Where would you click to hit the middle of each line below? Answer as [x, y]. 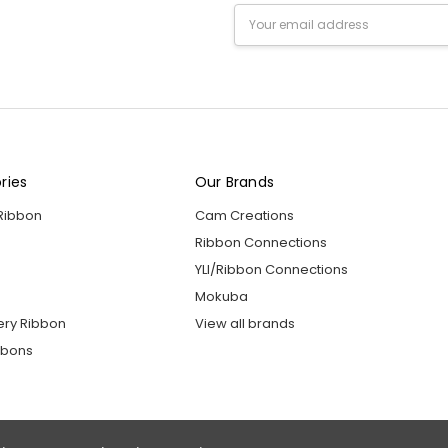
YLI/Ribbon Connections [271, 270]
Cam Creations [244, 216]
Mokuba [221, 297]
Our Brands [234, 182]
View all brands [244, 324]
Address [262, 33]
